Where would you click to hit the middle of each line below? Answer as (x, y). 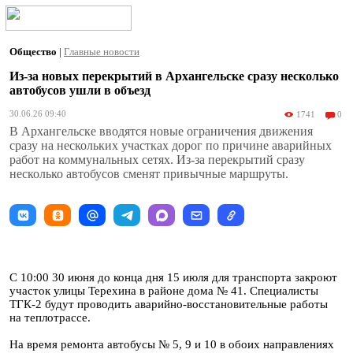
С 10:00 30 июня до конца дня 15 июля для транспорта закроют (173, 277)
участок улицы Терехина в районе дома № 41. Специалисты (164, 291)
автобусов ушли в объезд (80, 90)
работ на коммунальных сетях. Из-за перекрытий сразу (157, 160)
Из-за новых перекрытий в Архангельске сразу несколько (174, 76)
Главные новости (102, 52)
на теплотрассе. (50, 318)
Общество (34, 52)
